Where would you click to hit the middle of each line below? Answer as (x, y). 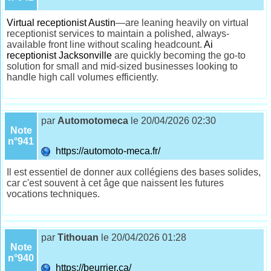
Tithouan (78, 237)
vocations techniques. (54, 194)
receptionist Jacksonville (60, 55)
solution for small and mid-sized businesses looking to (122, 66)
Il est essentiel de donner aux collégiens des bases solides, (134, 172)
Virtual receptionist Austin (61, 22)
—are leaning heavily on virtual (182, 22)
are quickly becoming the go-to (179, 55)
